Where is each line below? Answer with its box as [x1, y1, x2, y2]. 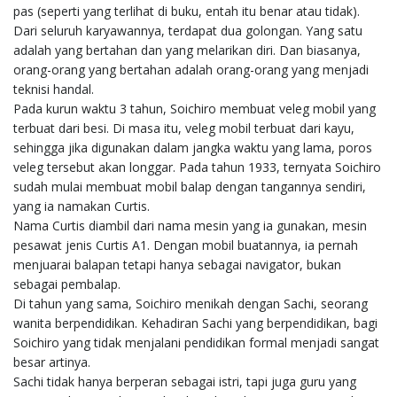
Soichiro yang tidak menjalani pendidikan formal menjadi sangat [13, 333, 379, 351]
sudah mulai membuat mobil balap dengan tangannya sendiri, [13, 177, 366, 195]
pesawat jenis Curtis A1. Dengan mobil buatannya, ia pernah [13, 236, 358, 253]
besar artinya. [13, 353, 90, 370]
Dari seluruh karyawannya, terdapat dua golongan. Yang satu [13, 21, 362, 39]
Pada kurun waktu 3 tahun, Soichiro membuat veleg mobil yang [13, 99, 376, 117]
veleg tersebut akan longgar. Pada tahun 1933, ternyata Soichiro [13, 158, 381, 175]
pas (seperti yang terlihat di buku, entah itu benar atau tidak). [13, 2, 360, 19]
